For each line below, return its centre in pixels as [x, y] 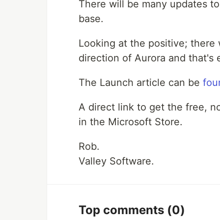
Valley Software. [116, 161]
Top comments [123, 210]
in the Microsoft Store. [131, 122]
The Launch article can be [141, 83]
